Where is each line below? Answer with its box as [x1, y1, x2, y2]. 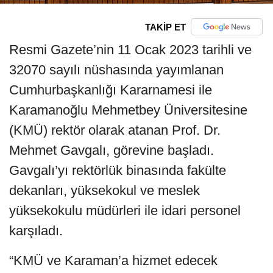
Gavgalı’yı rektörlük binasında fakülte [9, 163, 226, 179]
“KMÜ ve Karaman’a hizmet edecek [9, 253, 218, 269]
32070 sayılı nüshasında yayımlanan [9, 62, 224, 78]
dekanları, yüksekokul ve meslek [9, 183, 200, 199]
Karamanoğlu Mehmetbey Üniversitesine [9, 102, 247, 118]
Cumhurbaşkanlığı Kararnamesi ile [9, 82, 212, 98]
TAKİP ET [144, 21, 186, 32]
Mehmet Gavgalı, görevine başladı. [9, 143, 214, 158]
